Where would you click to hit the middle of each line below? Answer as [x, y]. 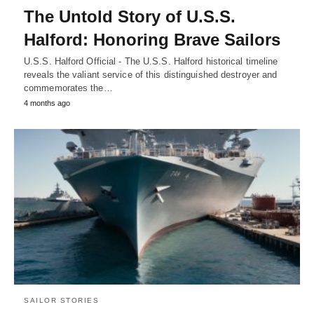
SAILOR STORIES [61, 300]
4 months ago [47, 103]
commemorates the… [68, 88]
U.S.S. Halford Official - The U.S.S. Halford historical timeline [151, 61]
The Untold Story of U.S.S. [130, 16]
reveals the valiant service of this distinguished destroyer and [151, 74]
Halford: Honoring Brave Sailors [152, 39]
